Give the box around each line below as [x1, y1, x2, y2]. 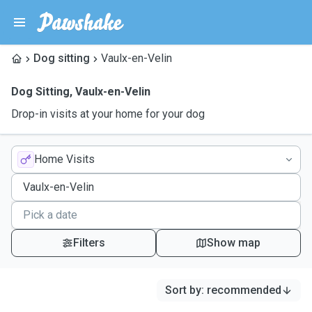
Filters [72, 236, 105, 249]
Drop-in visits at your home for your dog [11, 107, 205, 120]
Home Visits [34, 153, 95, 166]
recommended [207, 283, 281, 297]
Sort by [165, 283, 201, 297]
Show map [207, 236, 261, 249]
